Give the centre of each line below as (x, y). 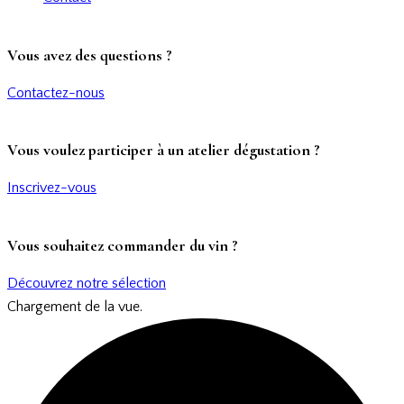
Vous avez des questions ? (90, 55)
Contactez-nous (56, 92)
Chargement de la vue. (75, 307)
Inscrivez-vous (52, 188)
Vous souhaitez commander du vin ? (123, 245)
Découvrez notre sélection (87, 284)
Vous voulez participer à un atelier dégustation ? (164, 150)
